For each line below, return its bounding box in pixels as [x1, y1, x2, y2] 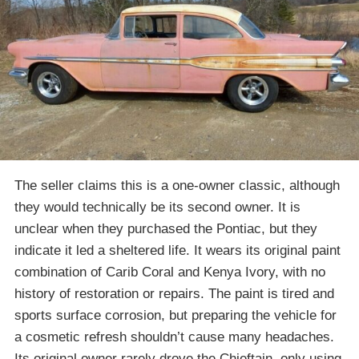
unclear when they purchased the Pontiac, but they [14, 220, 317, 236]
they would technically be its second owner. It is [14, 199, 301, 215]
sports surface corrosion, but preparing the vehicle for [14, 307, 337, 323]
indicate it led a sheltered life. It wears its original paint [14, 242, 341, 258]
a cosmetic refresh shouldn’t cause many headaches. [14, 329, 334, 345]
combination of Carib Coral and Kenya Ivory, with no [14, 264, 325, 280]
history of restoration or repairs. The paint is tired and [14, 285, 334, 301]
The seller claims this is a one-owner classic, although [14, 177, 340, 193]
